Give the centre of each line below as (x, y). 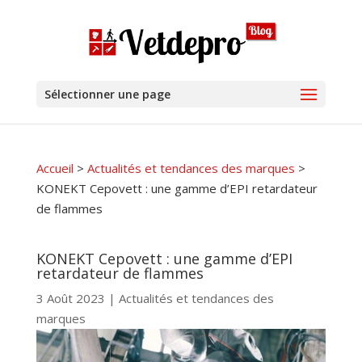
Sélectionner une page (107, 94)
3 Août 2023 (70, 298)
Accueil (55, 168)
